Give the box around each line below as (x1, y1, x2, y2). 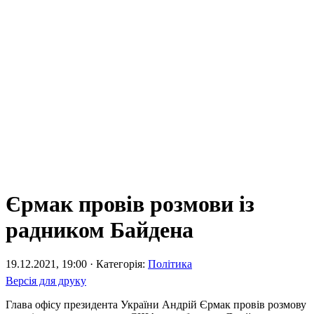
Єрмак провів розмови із (6, 191, 254, 217)
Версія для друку (6, 275, 86, 287)
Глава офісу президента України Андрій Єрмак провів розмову (6, 299, 306, 311)
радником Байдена (6, 217, 193, 243)
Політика (148, 258, 192, 271)
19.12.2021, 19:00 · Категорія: (6, 258, 148, 271)
